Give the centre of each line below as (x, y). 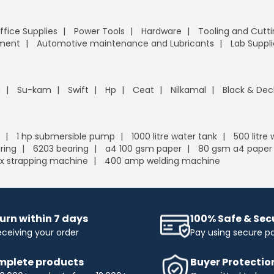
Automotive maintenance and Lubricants (125, 43)
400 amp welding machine (162, 161)
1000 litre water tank (174, 136)
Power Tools (99, 31)
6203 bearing (61, 148)
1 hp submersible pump (66, 136)
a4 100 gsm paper (143, 148)
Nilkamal (188, 90)
